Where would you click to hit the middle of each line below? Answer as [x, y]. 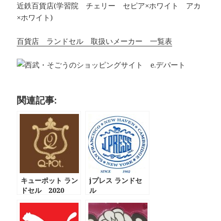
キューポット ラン [50, 180]
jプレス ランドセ [116, 180]
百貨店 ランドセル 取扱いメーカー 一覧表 [95, 41]
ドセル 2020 [43, 190]
